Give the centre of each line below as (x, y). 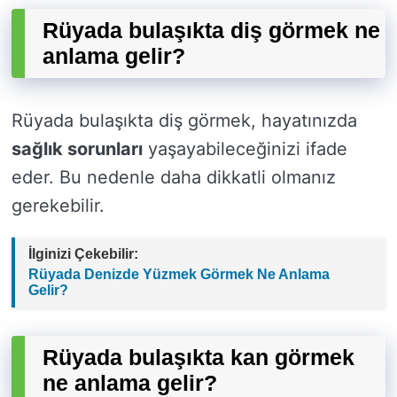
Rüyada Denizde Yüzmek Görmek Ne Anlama (179, 275)
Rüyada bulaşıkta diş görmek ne (211, 31)
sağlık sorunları (77, 149)
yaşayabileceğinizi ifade (245, 149)
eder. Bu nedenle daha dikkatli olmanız (174, 178)
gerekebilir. (58, 206)
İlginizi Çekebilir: (83, 254)
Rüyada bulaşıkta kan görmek (198, 358)
